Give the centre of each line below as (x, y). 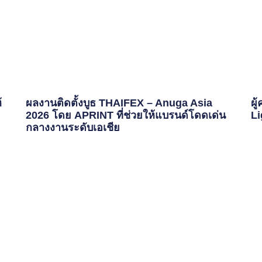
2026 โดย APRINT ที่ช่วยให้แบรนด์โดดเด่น (126, 115)
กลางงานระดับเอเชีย (73, 127)
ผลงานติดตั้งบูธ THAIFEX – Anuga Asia (119, 103)
